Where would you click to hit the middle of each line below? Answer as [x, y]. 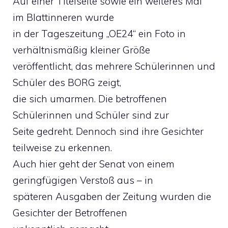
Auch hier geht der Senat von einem [94, 164]
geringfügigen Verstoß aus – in [83, 180]
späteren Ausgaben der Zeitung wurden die [112, 196]
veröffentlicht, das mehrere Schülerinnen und [114, 66]
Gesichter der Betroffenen [70, 213]
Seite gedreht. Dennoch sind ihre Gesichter [108, 131]
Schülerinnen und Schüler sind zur [91, 115]
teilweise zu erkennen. [62, 148]
